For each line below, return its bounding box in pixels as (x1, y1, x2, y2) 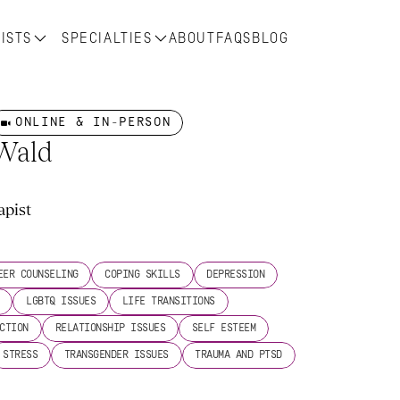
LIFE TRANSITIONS (121, 296, 215, 307)
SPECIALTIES (62, 29, 153, 46)
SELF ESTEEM (191, 322, 256, 334)
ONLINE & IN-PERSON (14, 115, 171, 129)
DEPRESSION (206, 269, 265, 280)
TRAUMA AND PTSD (195, 349, 282, 361)
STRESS (3, 349, 38, 361)
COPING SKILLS (104, 269, 180, 280)
